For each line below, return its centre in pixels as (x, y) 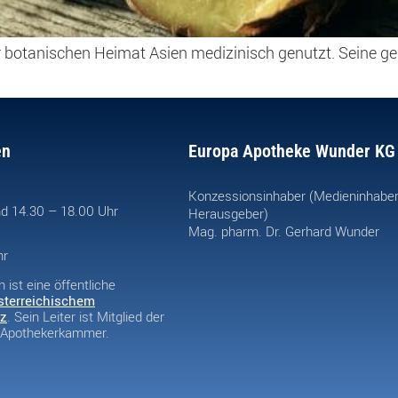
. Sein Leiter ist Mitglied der (86, 316)
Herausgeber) (228, 213)
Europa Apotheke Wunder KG (292, 151)
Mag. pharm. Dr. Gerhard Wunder (284, 231)
